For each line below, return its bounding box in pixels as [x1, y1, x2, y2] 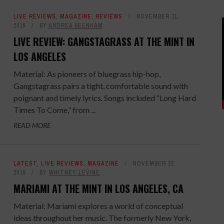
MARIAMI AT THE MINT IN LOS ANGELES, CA [13, 181, 183, 196]
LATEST [13, 159, 37, 167]
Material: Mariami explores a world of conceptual [13, 201, 183, 210]
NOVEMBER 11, [136, 12, 179, 20]
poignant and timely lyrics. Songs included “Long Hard [13, 93, 196, 102]
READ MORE [13, 121, 50, 129]
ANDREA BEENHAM [48, 21, 103, 29]
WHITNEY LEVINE [48, 168, 100, 176]
